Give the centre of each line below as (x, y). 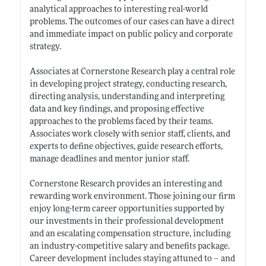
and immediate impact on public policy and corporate (131, 34)
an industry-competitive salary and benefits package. (129, 246)
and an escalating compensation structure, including (130, 234)
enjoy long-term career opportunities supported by (127, 209)
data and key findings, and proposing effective (117, 109)
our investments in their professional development (126, 221)
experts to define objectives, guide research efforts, (126, 147)
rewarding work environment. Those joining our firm (132, 197)
